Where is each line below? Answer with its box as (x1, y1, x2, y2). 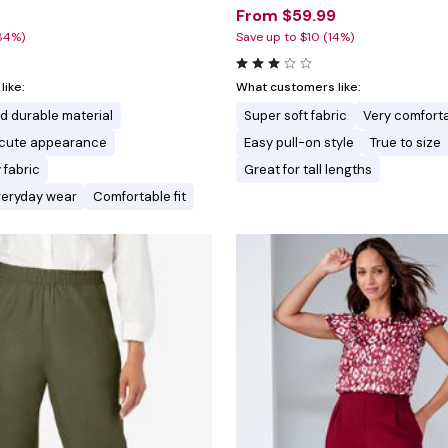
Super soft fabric (244, 107, 347, 125)
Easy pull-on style (244, 134, 354, 152)
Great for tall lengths (244, 161, 372, 179)
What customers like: (236, 79, 361, 96)
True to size (370, 134, 441, 152)
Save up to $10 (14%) (236, 29, 354, 46)
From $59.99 (236, 5, 336, 27)
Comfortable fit (93, 188, 186, 206)
